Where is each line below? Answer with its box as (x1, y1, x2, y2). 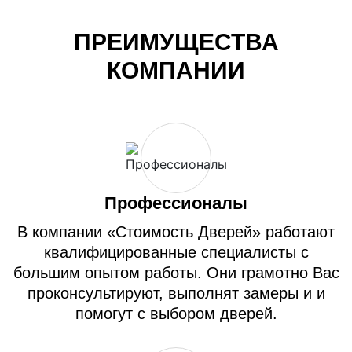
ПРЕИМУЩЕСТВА (73, 29, 279, 55)
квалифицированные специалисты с (43, 244, 309, 261)
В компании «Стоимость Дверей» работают (17, 223, 335, 240)
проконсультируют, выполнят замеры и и (27, 284, 325, 302)
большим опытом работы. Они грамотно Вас (13, 264, 339, 281)
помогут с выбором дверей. (75, 305, 277, 322)
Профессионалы (104, 193, 247, 213)
